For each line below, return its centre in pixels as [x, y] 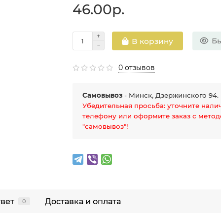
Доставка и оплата [83, 202]
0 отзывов [137, 68]
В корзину [153, 41]
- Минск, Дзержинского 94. [171, 95]
